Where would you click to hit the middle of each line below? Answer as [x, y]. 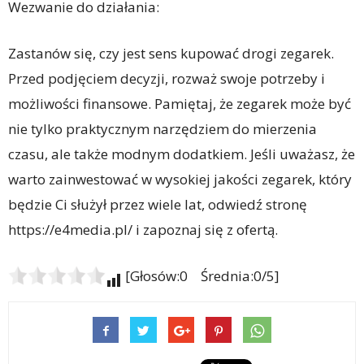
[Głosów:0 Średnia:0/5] [201, 275]
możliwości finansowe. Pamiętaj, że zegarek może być [180, 103]
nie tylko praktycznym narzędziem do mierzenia [162, 128]
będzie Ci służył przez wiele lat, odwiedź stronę [158, 204]
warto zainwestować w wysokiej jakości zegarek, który [180, 179]
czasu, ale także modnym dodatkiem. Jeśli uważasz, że [182, 154]
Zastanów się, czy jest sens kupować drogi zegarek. [171, 53]
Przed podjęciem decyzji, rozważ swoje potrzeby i [167, 78]
